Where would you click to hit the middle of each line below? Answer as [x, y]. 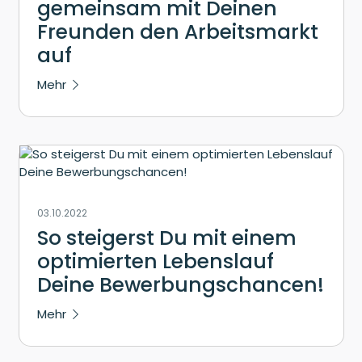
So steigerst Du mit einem [167, 238]
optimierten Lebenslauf [156, 261]
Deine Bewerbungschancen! [181, 284]
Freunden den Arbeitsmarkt [178, 32]
